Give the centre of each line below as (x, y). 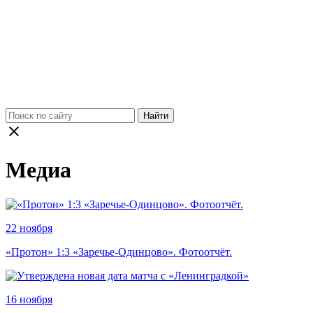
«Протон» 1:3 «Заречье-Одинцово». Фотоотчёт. (119, 252)
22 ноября (29, 228)
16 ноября (29, 299)
